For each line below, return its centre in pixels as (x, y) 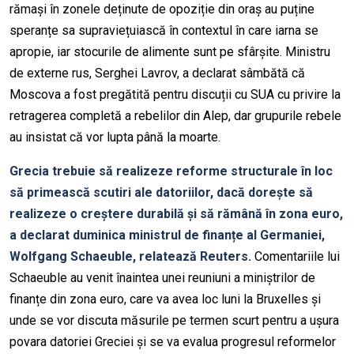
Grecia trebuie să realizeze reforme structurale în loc (171, 171)
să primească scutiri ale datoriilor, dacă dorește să (161, 193)
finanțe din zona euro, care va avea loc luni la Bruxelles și (165, 299)
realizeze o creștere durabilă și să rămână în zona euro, (176, 214)
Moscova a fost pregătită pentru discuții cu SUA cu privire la (175, 95)
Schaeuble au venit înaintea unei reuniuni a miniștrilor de (162, 278)
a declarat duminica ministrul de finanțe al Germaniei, (167, 235)
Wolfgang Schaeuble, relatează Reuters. (130, 257)
